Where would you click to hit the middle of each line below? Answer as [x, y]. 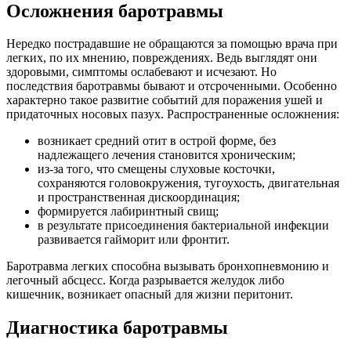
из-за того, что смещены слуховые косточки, [156, 169]
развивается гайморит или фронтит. [134, 240]
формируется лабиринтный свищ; [128, 212]
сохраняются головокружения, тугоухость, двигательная [188, 183]
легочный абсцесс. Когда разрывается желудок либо [145, 280]
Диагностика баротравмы [117, 328]
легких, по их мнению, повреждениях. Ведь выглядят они [162, 58]
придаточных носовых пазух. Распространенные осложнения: [173, 114]
